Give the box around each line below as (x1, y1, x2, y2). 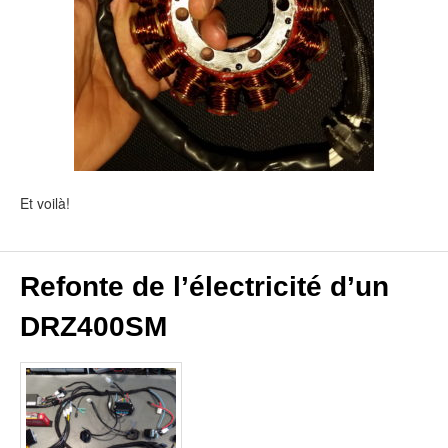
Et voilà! (20, 193, 70, 214)
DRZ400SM (20, 310, 167, 342)
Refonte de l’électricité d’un (20, 270, 389, 302)
